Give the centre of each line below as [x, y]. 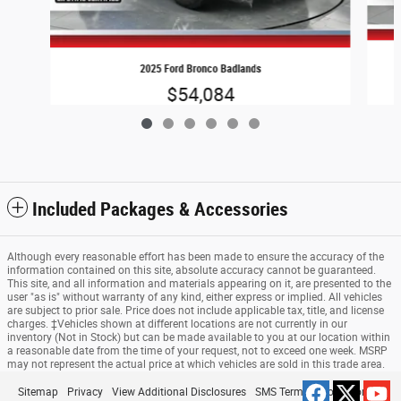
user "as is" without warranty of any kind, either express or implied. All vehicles [195, 297]
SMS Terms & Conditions [314, 392]
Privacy [85, 392]
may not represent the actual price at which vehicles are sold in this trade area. [196, 364]
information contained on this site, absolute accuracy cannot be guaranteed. [192, 270]
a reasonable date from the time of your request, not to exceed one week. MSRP [197, 350]
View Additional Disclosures [179, 392]
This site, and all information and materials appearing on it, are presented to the [199, 283]
